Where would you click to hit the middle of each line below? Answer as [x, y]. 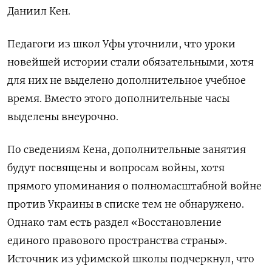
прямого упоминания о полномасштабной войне [134, 185]
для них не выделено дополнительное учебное [127, 80]
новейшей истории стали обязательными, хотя [131, 62]
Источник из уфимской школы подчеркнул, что [131, 258]
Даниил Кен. [39, 11]
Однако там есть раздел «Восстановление [114, 222]
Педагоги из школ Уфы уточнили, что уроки [121, 43]
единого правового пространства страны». [117, 240]
